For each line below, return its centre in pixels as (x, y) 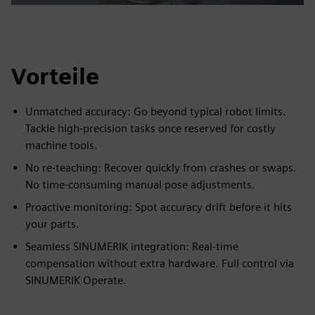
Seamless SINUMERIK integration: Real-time (132, 246)
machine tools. (62, 145)
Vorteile (55, 76)
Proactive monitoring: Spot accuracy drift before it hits (159, 207)
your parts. (52, 224)
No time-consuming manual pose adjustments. (140, 185)
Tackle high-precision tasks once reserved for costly (150, 128)
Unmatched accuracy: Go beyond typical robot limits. (156, 111)
